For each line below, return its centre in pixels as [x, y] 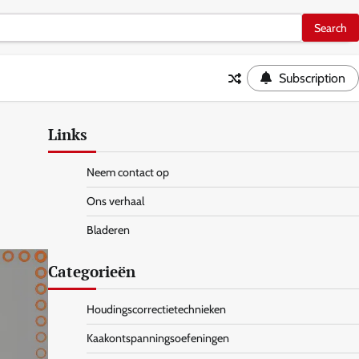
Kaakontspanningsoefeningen [157, 338]
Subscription [312, 78]
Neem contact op [127, 172]
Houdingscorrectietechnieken [156, 309]
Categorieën [91, 271]
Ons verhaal [115, 201]
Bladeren [108, 230]
